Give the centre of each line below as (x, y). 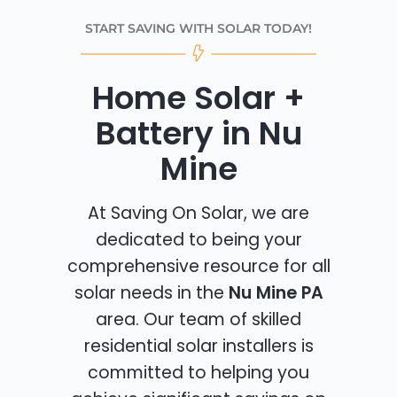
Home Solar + (198, 98)
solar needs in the (151, 293)
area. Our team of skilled (198, 320)
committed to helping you (198, 373)
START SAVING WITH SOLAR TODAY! (198, 29)
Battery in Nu (198, 134)
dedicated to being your (198, 240)
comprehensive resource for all (198, 267)
